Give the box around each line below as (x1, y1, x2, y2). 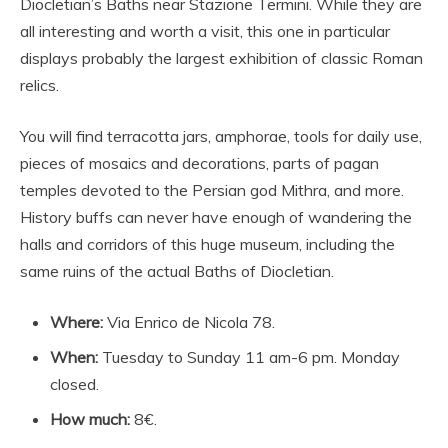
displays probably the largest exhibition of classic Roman (20, 48, 423, 69)
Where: (50, 312, 103, 333)
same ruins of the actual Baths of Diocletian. (20, 261, 334, 282)
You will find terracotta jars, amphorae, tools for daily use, (20, 126, 422, 147)
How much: (50, 409, 130, 430)
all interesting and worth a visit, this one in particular (20, 21, 390, 42)
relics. (20, 75, 59, 96)
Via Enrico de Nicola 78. (103, 312, 275, 333)
